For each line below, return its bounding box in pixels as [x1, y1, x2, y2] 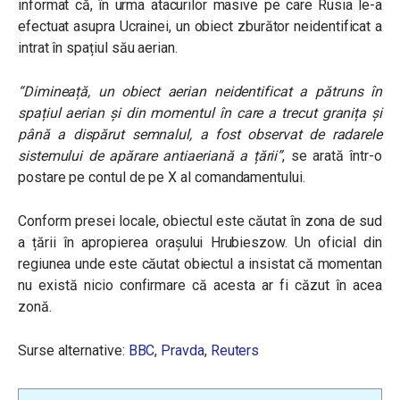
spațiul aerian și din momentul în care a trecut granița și [18, 104, 382, 121]
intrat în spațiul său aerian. [18, 39, 178, 56]
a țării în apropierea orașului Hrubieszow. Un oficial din [18, 234, 382, 251]
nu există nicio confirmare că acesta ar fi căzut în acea [18, 277, 382, 294]
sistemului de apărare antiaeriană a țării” [18, 147, 283, 164]
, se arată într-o [282, 147, 382, 164]
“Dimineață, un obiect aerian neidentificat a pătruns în [18, 83, 382, 100]
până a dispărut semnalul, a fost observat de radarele [18, 126, 382, 143]
